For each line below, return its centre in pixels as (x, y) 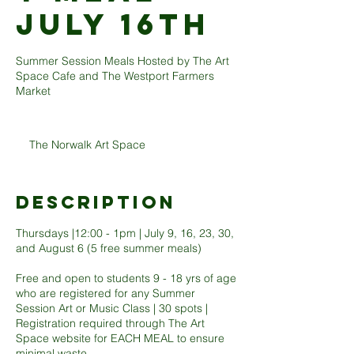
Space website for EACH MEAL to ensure (120, 338)
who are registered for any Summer (105, 293)
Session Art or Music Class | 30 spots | (112, 308)
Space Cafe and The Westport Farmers (115, 76)
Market (33, 91)
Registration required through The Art (110, 323)
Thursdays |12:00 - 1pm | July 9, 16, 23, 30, (125, 233)
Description (96, 202)
